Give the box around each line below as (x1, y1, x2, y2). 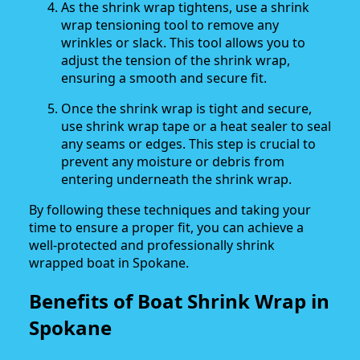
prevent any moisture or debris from (61, 153, 284, 171)
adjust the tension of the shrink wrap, (61, 51, 290, 70)
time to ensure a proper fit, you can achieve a (29, 219, 304, 237)
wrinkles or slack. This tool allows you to (61, 34, 305, 52)
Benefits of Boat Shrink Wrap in (29, 288, 329, 315)
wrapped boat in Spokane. (29, 254, 189, 272)
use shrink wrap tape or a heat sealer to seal (61, 117, 331, 136)
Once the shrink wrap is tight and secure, (61, 100, 312, 118)
